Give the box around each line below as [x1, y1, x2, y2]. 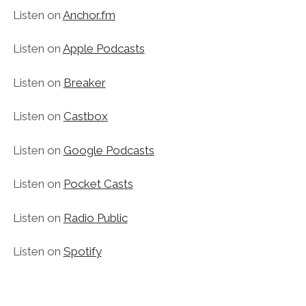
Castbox [63, 109, 108, 124]
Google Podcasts [63, 143, 154, 157]
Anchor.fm [62, 8, 115, 22]
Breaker [63, 75, 106, 89]
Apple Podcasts [62, 42, 145, 56]
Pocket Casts [63, 177, 133, 191]
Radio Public [63, 210, 128, 225]
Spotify [63, 245, 102, 259]
